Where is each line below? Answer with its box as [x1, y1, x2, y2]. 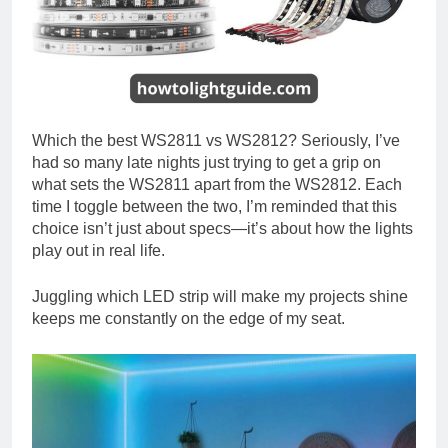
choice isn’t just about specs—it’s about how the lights [32, 219, 413, 237]
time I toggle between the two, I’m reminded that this [32, 197, 397, 215]
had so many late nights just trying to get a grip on [32, 153, 381, 171]
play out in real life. [32, 241, 165, 259]
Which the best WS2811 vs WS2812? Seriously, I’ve [32, 131, 400, 149]
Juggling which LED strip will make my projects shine [32, 287, 408, 305]
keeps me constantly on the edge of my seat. [32, 309, 345, 327]
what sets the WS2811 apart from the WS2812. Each [32, 175, 402, 193]
